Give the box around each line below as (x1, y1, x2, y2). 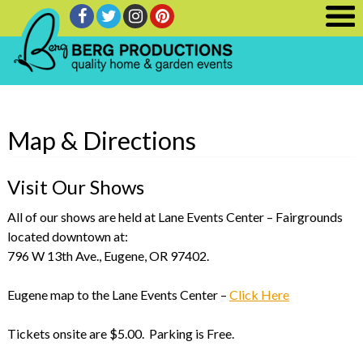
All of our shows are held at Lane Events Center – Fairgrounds (6, 208, 343, 224)
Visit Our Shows (6, 174, 144, 199)
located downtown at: (6, 228, 128, 244)
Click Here (228, 286, 289, 302)
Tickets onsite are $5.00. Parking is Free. (6, 325, 234, 341)
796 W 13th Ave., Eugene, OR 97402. (6, 247, 209, 263)
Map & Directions (6, 126, 196, 155)
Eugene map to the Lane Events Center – (6, 286, 229, 302)
